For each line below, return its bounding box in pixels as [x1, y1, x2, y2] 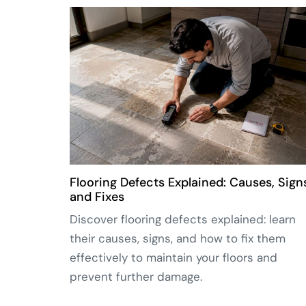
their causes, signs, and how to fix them [70, 231, 286, 247]
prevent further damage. [70, 269, 202, 285]
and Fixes [70, 189, 124, 206]
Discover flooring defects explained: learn [70, 212, 296, 227]
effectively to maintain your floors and [70, 250, 277, 266]
